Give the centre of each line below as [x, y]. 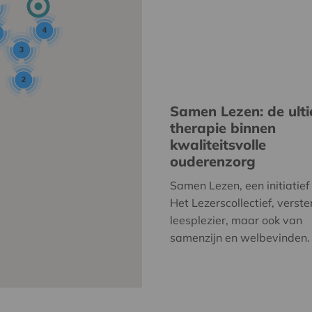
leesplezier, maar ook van [236, 220]
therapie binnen [223, 128]
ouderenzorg [213, 161]
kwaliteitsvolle [218, 145]
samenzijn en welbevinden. [240, 237]
